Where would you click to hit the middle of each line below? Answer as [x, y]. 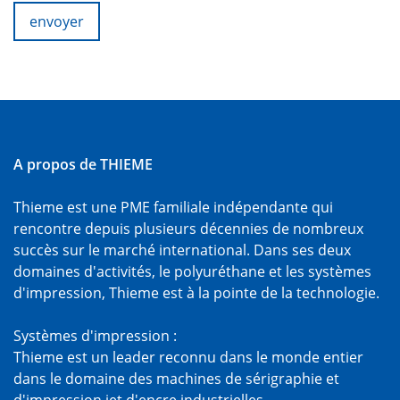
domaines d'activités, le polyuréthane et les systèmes [192, 272]
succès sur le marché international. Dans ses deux [182, 250]
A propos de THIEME [83, 165]
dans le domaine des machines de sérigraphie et [176, 379]
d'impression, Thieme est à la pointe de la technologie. [196, 293]
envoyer [57, 22]
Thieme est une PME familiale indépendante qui [173, 208]
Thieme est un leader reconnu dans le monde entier [188, 358]
